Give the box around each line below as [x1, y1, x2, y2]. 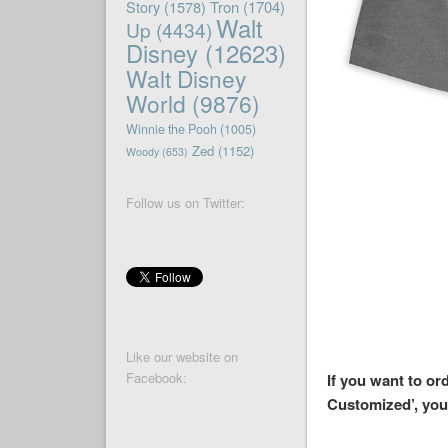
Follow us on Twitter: [125, 193, 245, 213]
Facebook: [125, 368, 187, 388]
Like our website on [125, 347, 238, 367]
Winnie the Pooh [125, 120, 217, 139]
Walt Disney [125, 62, 246, 95]
